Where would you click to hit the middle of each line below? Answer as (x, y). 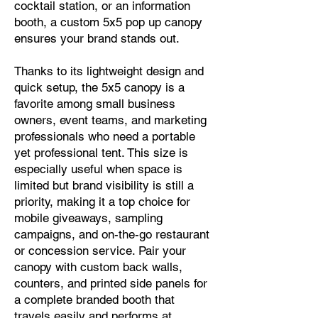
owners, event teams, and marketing (110, 120)
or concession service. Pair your (100, 251)
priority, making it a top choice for (102, 202)
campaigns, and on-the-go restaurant (112, 234)
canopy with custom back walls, (98, 267)
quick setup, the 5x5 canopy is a (99, 87)
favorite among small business (95, 104)
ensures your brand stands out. (97, 38)
